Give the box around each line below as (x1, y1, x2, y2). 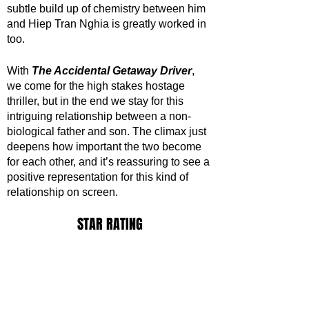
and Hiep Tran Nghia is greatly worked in (7, 18, 209, 30)
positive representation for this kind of (7, 171, 191, 183)
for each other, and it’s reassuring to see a (7, 156, 212, 168)
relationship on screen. (7, 186, 118, 199)
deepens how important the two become (7, 141, 204, 153)
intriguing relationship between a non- (7, 110, 191, 123)
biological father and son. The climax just (7, 126, 209, 138)
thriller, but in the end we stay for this (7, 95, 186, 108)
